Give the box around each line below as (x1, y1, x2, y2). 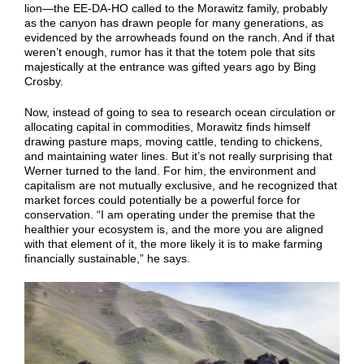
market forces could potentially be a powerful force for (24, 193, 301, 207)
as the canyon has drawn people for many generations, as (24, 16, 323, 30)
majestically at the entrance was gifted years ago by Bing (24, 60, 316, 74)
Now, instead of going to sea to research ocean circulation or (24, 106, 336, 119)
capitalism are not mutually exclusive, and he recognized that (24, 179, 337, 193)
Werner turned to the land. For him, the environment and (24, 164, 316, 178)
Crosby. (24, 75, 63, 89)
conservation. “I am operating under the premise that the (24, 208, 315, 222)
